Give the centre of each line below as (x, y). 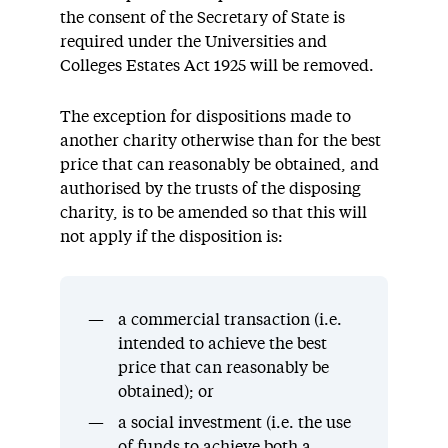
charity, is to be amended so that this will (213, 212)
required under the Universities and (193, 41)
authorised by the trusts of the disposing (210, 188)
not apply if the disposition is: (171, 236)
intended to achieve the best (222, 343)
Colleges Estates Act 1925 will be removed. (217, 65)
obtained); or (165, 391)
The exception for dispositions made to (205, 116)
